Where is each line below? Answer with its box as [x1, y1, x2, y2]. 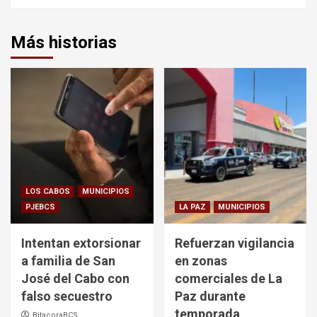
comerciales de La [174, 271, 282, 287]
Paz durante [174, 289, 246, 304]
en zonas [174, 253, 227, 269]
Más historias [11, 33, 117, 53]
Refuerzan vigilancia [174, 236, 294, 251]
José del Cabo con [21, 271, 129, 287]
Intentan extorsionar [21, 236, 141, 251]
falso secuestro [21, 289, 113, 304]
